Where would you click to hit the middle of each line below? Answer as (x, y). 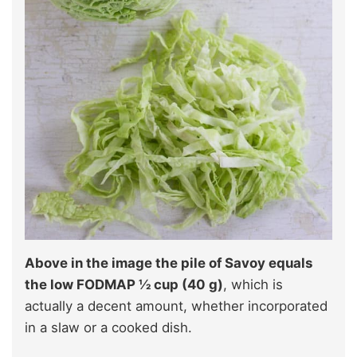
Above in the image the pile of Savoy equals (169, 263)
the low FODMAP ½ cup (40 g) (124, 284)
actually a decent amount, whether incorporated (176, 306)
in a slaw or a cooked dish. (108, 327)
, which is (253, 284)
